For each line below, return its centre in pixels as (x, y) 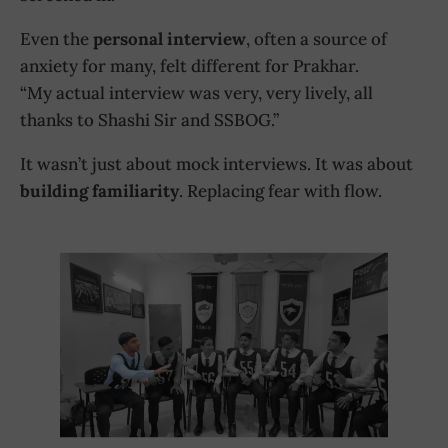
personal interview (169, 39)
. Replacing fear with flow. (280, 191)
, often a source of (316, 39)
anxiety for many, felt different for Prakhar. (189, 66)
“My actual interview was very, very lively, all (196, 93)
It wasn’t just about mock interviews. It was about (216, 164)
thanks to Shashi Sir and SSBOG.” (149, 120)
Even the (56, 39)
